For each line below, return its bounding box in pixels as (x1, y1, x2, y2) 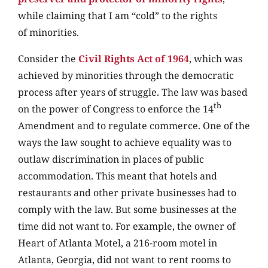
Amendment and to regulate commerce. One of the (18, 119, 250, 133)
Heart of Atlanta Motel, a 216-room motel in (18, 236, 217, 250)
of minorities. (18, 26, 81, 39)
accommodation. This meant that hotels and (18, 169, 217, 183)
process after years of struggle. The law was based (18, 86, 248, 99)
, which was (189, 52, 242, 66)
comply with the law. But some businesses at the (18, 203, 237, 217)
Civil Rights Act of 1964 (78, 52, 189, 66)
